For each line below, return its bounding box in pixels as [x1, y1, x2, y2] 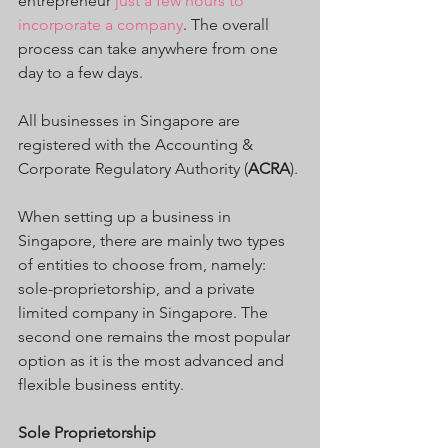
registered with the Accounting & [18, 134, 257, 154]
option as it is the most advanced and [18, 350, 288, 370]
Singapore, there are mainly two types [18, 230, 289, 250]
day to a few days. [18, 62, 143, 82]
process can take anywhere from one [18, 38, 282, 58]
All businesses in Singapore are [18, 110, 244, 130]
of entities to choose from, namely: [18, 254, 270, 274]
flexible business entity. [18, 374, 184, 394]
